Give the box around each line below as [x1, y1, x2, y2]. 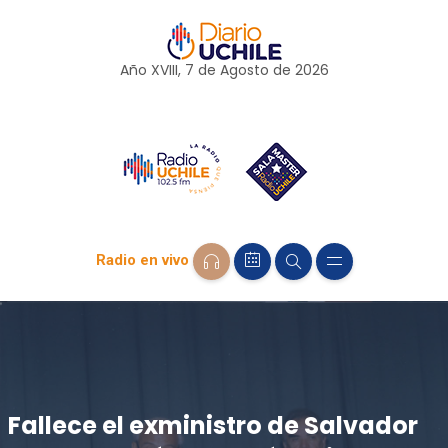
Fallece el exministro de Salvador [7, 408, 418, 442]
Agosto [219, 60, 269, 80]
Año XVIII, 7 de [119, 60, 220, 80]
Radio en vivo [95, 251, 189, 270]
